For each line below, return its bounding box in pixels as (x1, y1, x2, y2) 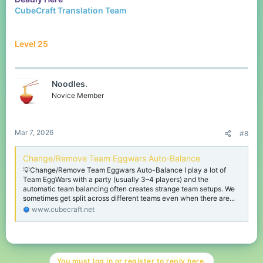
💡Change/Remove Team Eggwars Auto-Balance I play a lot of (23, 165, 226, 174)
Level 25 (15, 39, 48, 49)
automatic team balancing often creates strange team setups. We (23, 184, 235, 193)
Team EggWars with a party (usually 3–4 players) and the (23, 174, 208, 184)
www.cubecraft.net (32, 204, 95, 214)
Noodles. (52, 79, 87, 89)
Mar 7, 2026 (15, 128, 53, 137)
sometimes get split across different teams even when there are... (23, 193, 235, 203)
